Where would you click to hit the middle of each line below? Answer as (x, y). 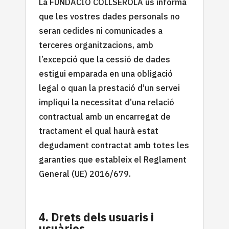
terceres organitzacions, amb (96, 45)
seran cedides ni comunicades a (101, 30)
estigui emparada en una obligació (106, 73)
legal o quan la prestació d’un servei (109, 88)
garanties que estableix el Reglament (113, 159)
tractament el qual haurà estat (99, 131)
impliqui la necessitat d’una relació (107, 102)
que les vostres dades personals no (109, 16)
